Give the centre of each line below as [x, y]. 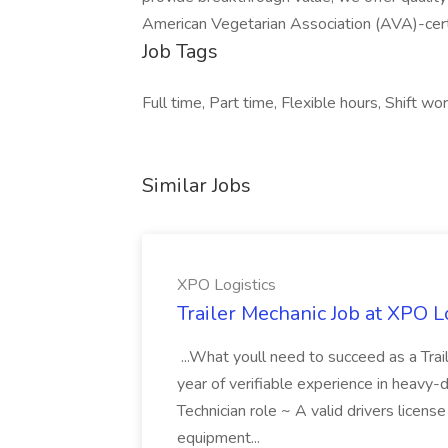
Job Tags [180, 51]
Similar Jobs [196, 185]
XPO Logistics [226, 285]
